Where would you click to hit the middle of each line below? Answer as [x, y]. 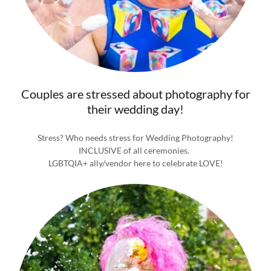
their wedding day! [135, 109]
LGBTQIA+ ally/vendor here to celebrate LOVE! [135, 163]
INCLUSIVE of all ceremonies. [135, 150]
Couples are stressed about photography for [135, 94]
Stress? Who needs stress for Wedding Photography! [135, 138]
